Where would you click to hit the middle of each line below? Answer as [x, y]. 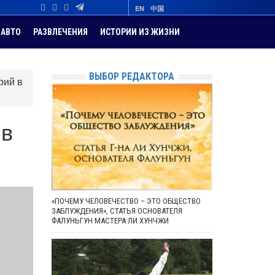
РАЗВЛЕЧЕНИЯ [60, 32]
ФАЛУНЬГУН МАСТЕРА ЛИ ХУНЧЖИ [110, 221]
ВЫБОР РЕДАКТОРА [132, 76]
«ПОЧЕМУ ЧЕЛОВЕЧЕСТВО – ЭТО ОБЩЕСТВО [126, 201]
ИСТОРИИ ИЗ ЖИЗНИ [140, 32]
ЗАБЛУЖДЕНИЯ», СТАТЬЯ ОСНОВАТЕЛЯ [117, 211]
